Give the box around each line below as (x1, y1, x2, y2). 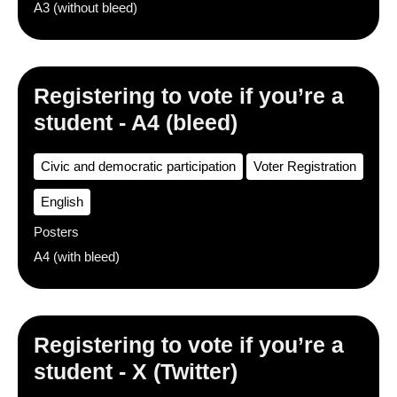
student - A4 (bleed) (34, 110, 237, 135)
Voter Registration (253, 159, 356, 174)
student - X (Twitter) (34, 359, 237, 384)
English (41, 194, 83, 209)
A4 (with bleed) (34, 249, 120, 264)
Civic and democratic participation (41, 159, 236, 174)
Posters (34, 224, 79, 239)
